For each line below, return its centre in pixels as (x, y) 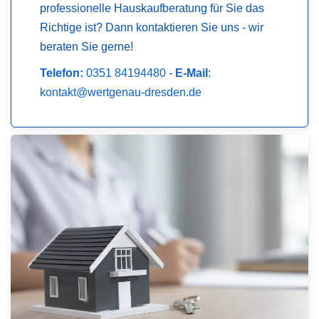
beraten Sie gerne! (87, 47)
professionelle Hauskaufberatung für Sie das (152, 9)
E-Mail (192, 73)
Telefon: (62, 73)
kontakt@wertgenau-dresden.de (121, 93)
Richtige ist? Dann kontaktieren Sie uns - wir (152, 28)
